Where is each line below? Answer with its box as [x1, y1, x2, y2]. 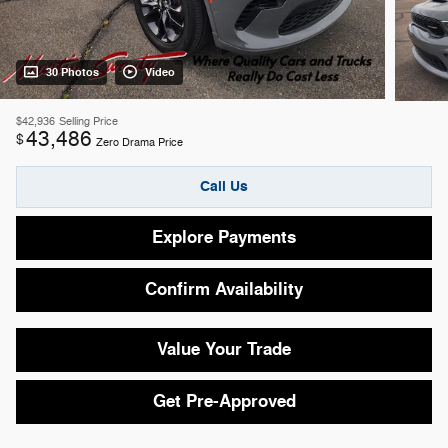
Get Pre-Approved [152, 389, 296, 413]
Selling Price [59, 115, 118, 129]
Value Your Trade [157, 337, 291, 361]
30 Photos [46, 66, 99, 80]
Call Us [200, 177, 248, 197]
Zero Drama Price [96, 136, 183, 150]
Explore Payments [152, 225, 296, 249]
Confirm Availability [145, 277, 303, 301]
